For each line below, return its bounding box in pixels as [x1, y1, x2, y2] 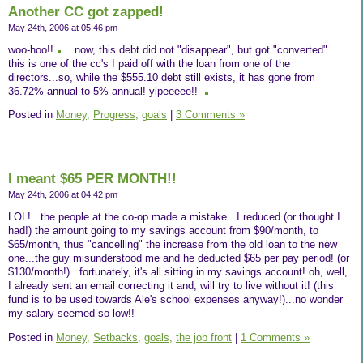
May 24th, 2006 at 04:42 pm [8, 190, 117, 200]
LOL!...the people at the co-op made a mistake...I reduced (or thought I [8, 211, 340, 223]
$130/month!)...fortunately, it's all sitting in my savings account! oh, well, [8, 266, 348, 278]
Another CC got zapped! [8, 3, 164, 19]
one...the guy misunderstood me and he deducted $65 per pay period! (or [8, 252, 349, 264]
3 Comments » [176, 109, 245, 122]
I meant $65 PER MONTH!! [8, 171, 177, 187]
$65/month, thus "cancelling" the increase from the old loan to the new [8, 238, 337, 250]
